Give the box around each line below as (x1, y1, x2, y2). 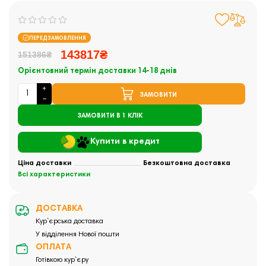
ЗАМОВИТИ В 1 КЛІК (77, 112, 142, 119)
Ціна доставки (18, 160, 71, 167)
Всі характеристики (18, 171, 90, 179)
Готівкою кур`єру (36, 256, 88, 264)
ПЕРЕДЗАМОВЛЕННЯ (29, 36, 86, 42)
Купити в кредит (90, 138, 160, 147)
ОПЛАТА (36, 243, 71, 252)
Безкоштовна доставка (142, 160, 230, 167)
